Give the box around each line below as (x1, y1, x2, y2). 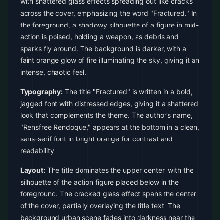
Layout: (20, 166, 45, 174)
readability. (20, 146, 56, 155)
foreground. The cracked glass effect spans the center (20, 190, 196, 198)
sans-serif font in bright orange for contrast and (20, 135, 173, 143)
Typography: (20, 87, 63, 96)
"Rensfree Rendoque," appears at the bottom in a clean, (20, 123, 199, 131)
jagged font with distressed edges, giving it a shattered (20, 99, 198, 108)
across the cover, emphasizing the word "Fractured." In (20, 9, 197, 17)
